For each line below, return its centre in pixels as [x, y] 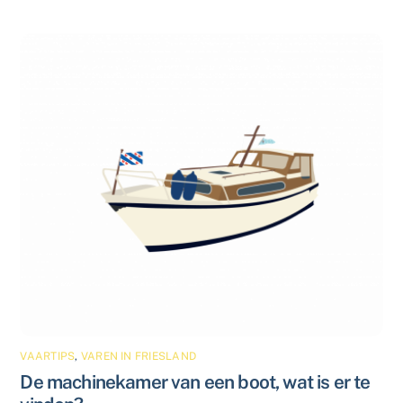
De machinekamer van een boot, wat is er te [195, 382]
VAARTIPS [48, 357]
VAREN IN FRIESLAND [139, 357]
